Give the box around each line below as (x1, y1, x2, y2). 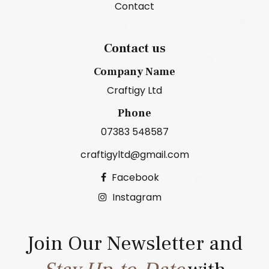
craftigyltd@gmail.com (80, 147, 189, 162)
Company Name (94, 64, 175, 79)
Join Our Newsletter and (26, 229, 243, 256)
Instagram (112, 190, 162, 204)
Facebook (112, 170, 159, 184)
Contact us (103, 40, 166, 56)
